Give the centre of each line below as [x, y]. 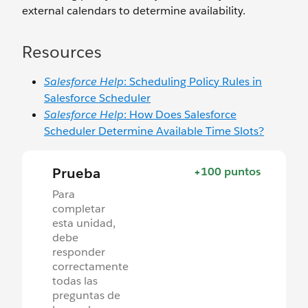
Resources [62, 52]
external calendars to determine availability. [134, 11]
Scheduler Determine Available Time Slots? [154, 131]
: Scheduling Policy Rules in [193, 82]
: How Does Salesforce [180, 115]
